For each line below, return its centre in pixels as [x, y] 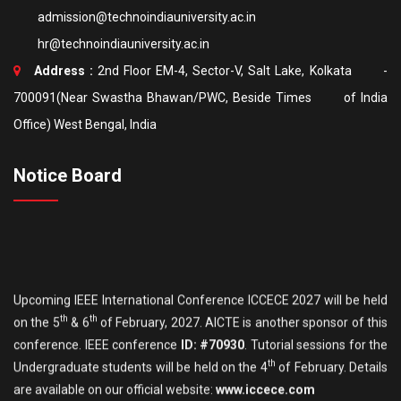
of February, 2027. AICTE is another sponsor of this [243, 262]
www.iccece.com [265, 329]
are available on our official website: [115, 329]
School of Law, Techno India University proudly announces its [193, 374]
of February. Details [332, 307]
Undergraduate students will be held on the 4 [141, 307]
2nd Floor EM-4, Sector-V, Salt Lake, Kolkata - [241, 70]
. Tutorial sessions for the [316, 284]
